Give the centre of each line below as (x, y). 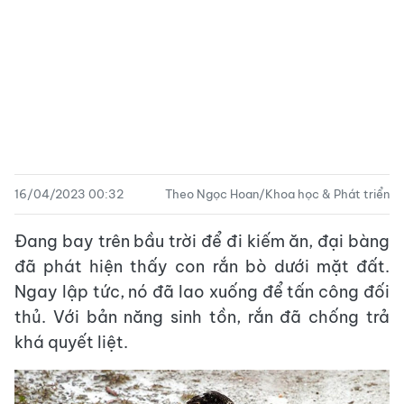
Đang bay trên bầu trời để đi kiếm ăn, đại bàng (202, 241)
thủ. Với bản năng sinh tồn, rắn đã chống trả (202, 317)
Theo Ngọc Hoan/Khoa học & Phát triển (277, 194)
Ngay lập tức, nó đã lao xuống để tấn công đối (202, 292)
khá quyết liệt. (71, 342)
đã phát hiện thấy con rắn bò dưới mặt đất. (202, 266)
